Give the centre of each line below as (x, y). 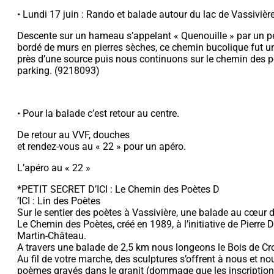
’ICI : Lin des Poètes (59, 201)
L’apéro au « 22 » (54, 168)
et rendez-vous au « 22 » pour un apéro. (102, 146)
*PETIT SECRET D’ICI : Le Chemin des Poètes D (118, 189)
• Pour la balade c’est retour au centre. (98, 113)
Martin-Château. (52, 235)
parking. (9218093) (58, 70)
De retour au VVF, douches (73, 135)
